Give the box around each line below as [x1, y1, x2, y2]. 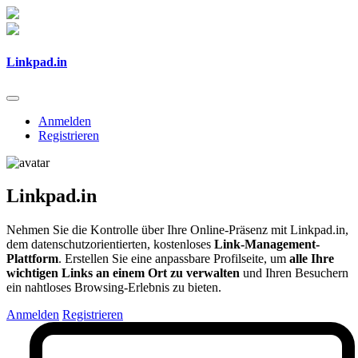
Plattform [6, 252, 58, 266]
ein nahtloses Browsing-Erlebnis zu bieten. [6, 280, 221, 295]
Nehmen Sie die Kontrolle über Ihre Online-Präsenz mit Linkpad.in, [6, 223, 348, 237]
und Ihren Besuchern [240, 266, 348, 280]
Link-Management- [214, 237, 320, 252]
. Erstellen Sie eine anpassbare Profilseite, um [58, 252, 289, 266]
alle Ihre [289, 252, 334, 266]
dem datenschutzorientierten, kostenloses [6, 237, 214, 252]
